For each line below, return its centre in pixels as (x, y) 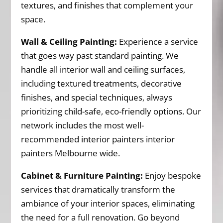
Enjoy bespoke (172, 175)
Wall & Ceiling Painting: (69, 41)
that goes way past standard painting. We (100, 55)
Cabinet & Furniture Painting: (82, 175)
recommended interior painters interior (98, 139)
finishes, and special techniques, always (97, 97)
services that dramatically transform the (98, 189)
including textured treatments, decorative (102, 83)
